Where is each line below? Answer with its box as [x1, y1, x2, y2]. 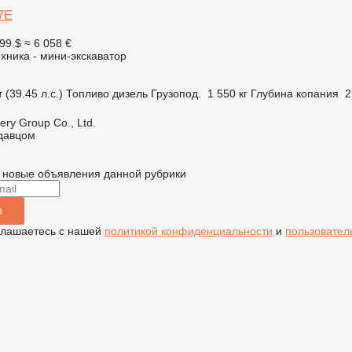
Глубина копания [250, 86, 339, 100]
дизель [112, 86, 148, 100]
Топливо [65, 86, 109, 100]
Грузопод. [150, 86, 201, 100]
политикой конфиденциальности [104, 224, 273, 237]
